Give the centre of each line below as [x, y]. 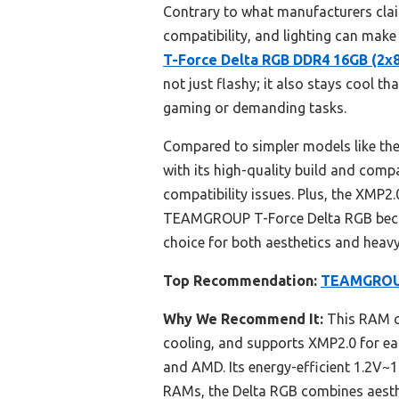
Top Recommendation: [240, 281]
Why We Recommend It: [243, 319]
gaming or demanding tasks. [255, 108]
